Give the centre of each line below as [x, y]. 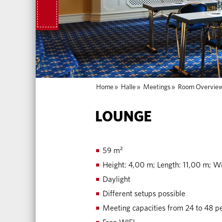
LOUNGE [123, 117]
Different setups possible [144, 194]
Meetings [157, 87]
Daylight [116, 179]
